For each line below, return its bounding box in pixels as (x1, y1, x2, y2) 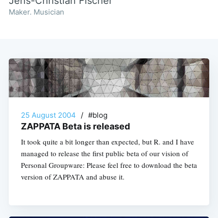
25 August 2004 (20, 110, 76, 120)
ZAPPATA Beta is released (20, 121, 130, 131)
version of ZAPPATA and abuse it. (20, 171, 125, 182)
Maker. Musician (8, 7, 64, 17)
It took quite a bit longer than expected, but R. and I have (20, 136, 194, 146)
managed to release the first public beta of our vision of (20, 148, 188, 158)
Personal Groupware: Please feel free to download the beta (20, 160, 197, 170)
